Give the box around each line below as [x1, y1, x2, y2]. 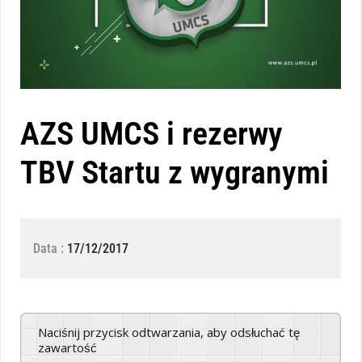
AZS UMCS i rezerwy [20, 114, 283, 153]
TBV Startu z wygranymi [20, 153, 329, 192]
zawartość [38, 339, 97, 356]
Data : [33, 240, 67, 256]
